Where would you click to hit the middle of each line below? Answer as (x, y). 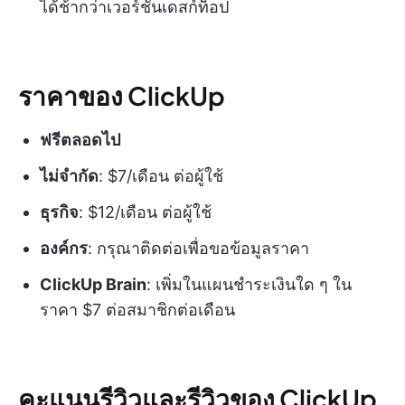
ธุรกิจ (59, 212)
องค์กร (64, 249)
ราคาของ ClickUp (122, 96)
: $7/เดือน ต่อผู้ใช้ (161, 176)
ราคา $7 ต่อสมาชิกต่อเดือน (137, 310)
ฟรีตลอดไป (80, 140)
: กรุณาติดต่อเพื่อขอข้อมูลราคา (198, 249)
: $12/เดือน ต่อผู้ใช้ (145, 212)
